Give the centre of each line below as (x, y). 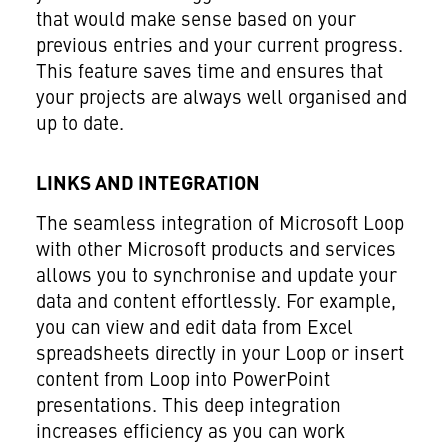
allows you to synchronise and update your (216, 277)
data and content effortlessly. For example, (215, 303)
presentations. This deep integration (188, 407)
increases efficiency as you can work (190, 433)
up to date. (79, 125)
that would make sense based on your (195, 21)
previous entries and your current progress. (219, 47)
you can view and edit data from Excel (194, 329)
